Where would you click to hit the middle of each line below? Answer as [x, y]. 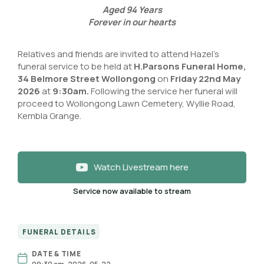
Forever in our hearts [132, 22]
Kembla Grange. [49, 115]
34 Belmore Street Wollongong [87, 78]
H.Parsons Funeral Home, [190, 66]
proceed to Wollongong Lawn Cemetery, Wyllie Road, [127, 103]
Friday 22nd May [205, 78]
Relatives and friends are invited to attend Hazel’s [118, 54]
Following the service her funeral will [163, 91]
